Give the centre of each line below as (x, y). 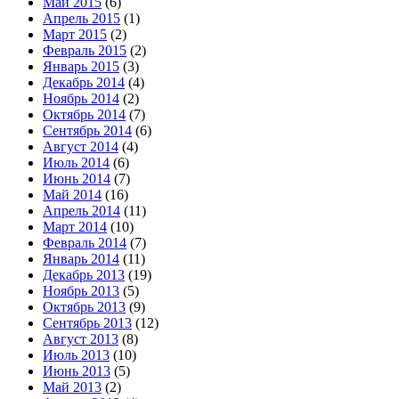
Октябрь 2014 (84, 114)
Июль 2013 (76, 354)
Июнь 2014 (77, 178)
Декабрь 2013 (84, 274)
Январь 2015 (81, 66)
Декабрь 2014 (84, 82)
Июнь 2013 (77, 370)
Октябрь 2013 (84, 306)
